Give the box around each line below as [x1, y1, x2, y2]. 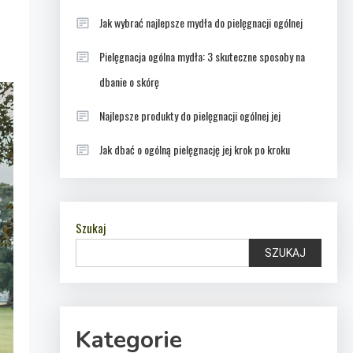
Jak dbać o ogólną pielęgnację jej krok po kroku [98, 141, 290, 158]
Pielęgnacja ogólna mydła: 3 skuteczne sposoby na [98, 48, 305, 65]
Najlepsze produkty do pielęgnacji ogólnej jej [98, 107, 281, 124]
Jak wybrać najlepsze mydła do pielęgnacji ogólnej [98, 14, 303, 31]
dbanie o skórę [98, 73, 159, 90]
